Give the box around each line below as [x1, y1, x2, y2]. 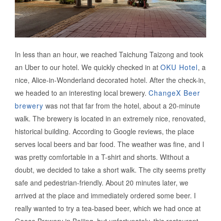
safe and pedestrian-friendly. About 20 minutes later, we [15, 177, 188, 187]
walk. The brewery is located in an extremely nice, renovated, [15, 113, 206, 123]
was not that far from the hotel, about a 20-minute [43, 100, 200, 110]
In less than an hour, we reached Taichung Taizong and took [15, 49, 203, 59]
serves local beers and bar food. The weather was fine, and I [15, 139, 204, 149]
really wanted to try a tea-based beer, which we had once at [15, 203, 201, 213]
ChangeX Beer [148, 87, 200, 98]
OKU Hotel [160, 62, 198, 72]
